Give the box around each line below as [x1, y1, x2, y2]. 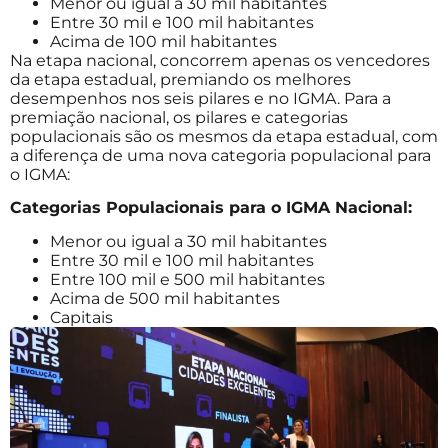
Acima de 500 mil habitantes [50, 288, 280, 308]
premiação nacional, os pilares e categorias [10, 107, 348, 127]
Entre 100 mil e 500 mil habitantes [50, 269, 325, 289]
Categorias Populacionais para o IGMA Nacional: [10, 198, 412, 218]
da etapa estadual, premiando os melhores [10, 69, 351, 89]
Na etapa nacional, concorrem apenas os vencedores [10, 50, 430, 70]
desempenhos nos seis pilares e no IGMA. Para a [10, 88, 391, 108]
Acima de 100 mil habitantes [50, 31, 277, 51]
